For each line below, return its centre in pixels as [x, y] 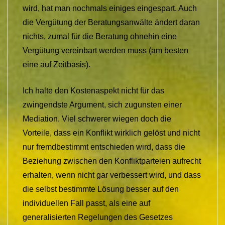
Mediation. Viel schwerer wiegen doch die [97, 119]
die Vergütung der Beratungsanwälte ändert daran [111, 23]
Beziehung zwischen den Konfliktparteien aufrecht [112, 161]
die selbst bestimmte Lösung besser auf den [101, 189]
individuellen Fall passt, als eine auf [86, 203]
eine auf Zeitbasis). [57, 65]
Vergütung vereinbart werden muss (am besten [105, 51]
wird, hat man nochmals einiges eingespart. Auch [110, 9]
